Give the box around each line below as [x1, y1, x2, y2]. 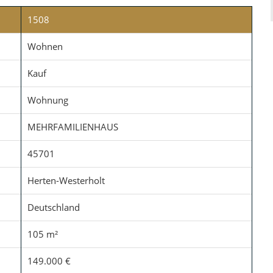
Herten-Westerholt [27, 174, 105, 186]
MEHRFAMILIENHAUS [27, 121, 118, 133]
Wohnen [27, 40, 63, 52]
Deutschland [27, 201, 80, 213]
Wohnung [27, 94, 68, 106]
